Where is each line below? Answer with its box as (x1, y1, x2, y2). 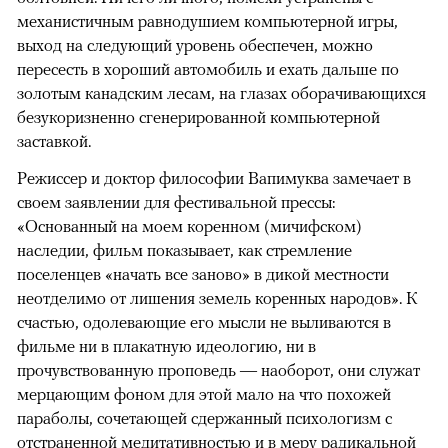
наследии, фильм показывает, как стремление (17, 239, 352, 260)
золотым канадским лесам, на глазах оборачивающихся (17, 82, 426, 103)
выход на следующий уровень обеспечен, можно (17, 34, 373, 55)
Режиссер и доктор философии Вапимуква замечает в (17, 167, 411, 188)
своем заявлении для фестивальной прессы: (17, 191, 335, 212)
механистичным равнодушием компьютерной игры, (17, 10, 398, 31)
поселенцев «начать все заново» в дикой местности (17, 263, 389, 284)
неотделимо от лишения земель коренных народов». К (17, 287, 417, 308)
